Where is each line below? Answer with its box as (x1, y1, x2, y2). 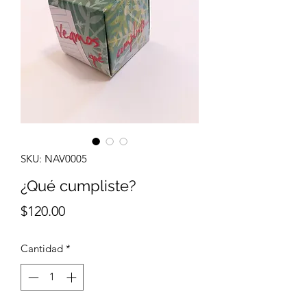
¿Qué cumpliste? (21, 177, 136, 195)
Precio (64, 202, 103, 219)
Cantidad (21, 242, 63, 255)
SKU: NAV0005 (21, 152, 87, 165)
